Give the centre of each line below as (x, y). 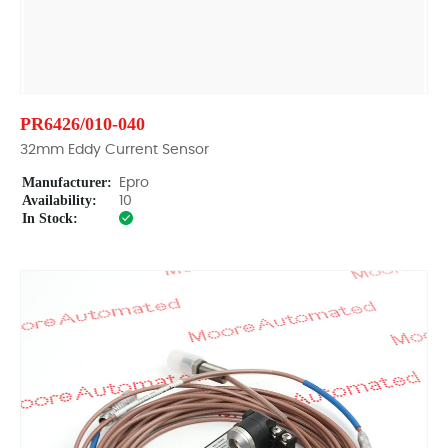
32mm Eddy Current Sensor (114, 150)
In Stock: (50, 218)
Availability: (59, 200)
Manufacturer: (67, 182)
